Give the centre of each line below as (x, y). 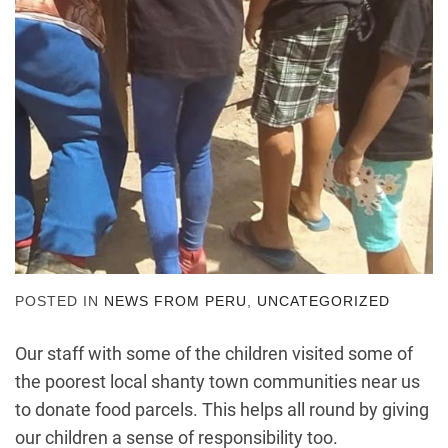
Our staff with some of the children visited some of (214, 353)
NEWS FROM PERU (175, 301)
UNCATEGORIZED (323, 301)
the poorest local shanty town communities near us (217, 381)
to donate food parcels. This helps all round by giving (222, 409)
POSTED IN (59, 301)
